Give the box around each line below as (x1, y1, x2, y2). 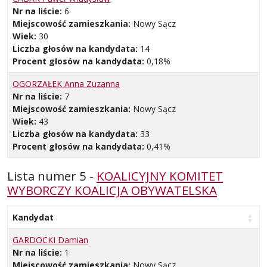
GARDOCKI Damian (13, 234, 88, 246)
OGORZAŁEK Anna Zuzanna (13, 78, 120, 90)
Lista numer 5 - (7, 167, 97, 185)
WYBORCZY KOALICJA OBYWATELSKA (7, 182, 217, 199)
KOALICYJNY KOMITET (97, 167, 223, 185)
